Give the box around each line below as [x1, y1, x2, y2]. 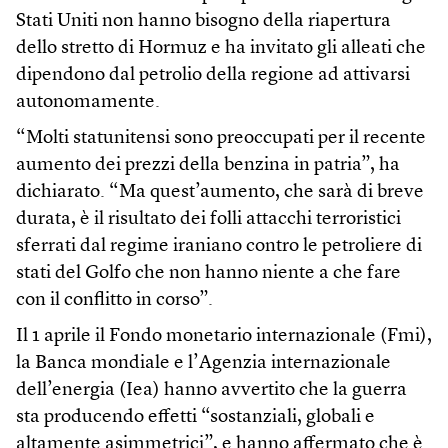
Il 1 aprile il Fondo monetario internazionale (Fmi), [16, 327, 432, 347]
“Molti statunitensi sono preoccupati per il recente [16, 129, 426, 149]
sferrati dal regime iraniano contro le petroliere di [16, 237, 422, 257]
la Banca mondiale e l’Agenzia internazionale [16, 354, 391, 374]
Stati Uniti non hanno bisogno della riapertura [16, 12, 391, 32]
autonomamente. [16, 93, 160, 113]
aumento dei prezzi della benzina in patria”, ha [16, 156, 400, 176]
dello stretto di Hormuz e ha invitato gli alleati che [16, 39, 426, 59]
